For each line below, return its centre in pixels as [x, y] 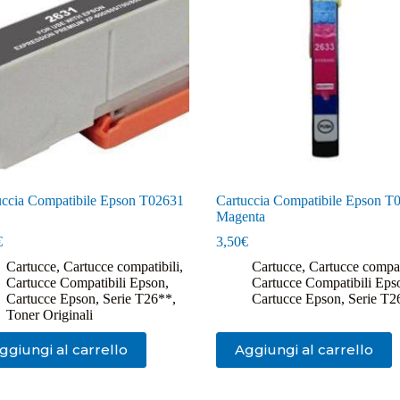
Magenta [240, 216]
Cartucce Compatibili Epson [85, 282]
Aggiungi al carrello [304, 350]
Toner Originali [49, 314]
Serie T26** [137, 298]
